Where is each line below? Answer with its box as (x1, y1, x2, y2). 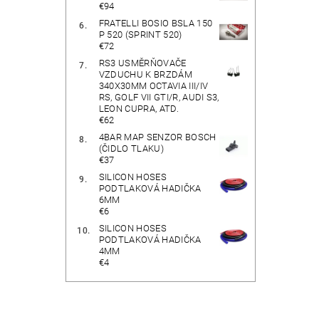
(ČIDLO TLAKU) (98, 142, 164, 154)
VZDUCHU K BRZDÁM (98, 68, 192, 80)
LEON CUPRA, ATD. (98, 103, 179, 114)
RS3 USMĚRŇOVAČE (98, 57, 187, 68)
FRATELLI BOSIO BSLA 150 (98, 17, 213, 28)
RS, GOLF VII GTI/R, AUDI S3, (98, 91, 219, 103)
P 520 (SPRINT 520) (98, 28, 182, 40)
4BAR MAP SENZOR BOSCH (98, 131, 216, 142)
